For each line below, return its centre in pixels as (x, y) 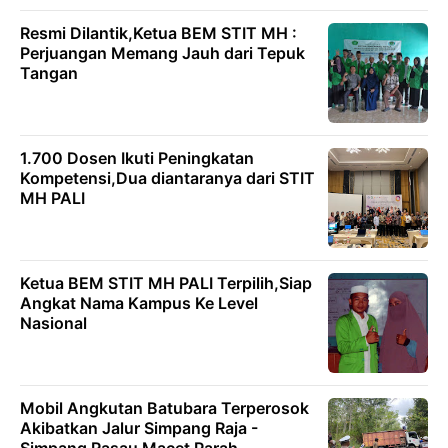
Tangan (49, 72)
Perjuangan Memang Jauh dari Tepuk (162, 52)
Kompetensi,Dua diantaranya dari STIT (167, 177)
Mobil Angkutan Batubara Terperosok (164, 407)
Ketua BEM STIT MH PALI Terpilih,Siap (166, 282)
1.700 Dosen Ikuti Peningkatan (137, 157)
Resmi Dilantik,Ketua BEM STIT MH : (158, 32)
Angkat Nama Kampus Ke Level (139, 302)
